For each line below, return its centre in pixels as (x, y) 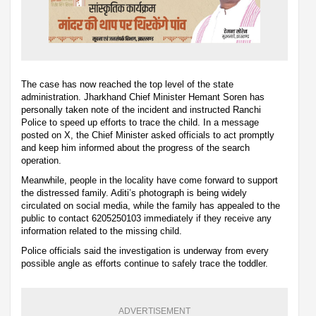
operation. (41, 160)
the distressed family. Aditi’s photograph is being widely (134, 193)
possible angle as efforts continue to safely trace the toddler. (145, 263)
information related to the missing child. (102, 231)
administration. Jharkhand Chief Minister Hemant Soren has (143, 97)
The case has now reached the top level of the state (127, 84)
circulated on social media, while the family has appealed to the (151, 205)
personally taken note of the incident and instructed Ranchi (141, 109)
